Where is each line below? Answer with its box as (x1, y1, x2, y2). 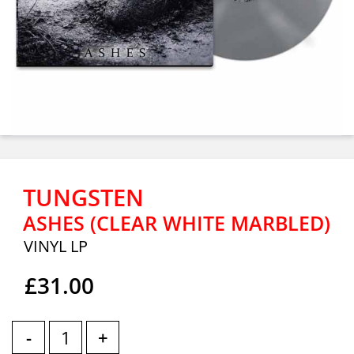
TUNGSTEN (23, 182, 144, 213)
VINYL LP (24, 235, 88, 257)
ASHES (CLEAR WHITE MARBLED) (23, 209, 330, 236)
